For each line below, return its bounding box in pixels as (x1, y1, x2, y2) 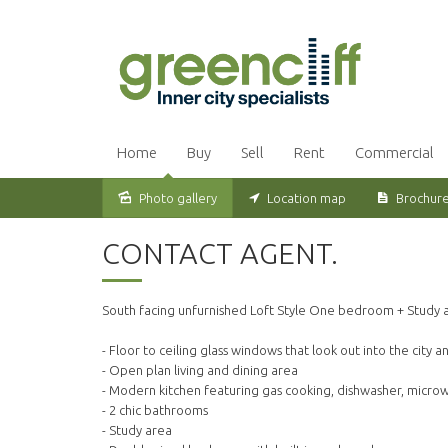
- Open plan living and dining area (102, 363, 298, 378)
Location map (267, 191, 346, 206)
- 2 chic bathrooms (102, 403, 208, 418)
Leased (20, 199, 60, 239)
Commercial (355, 144, 434, 162)
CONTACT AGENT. (102, 237, 338, 270)
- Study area (102, 423, 172, 438)
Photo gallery (139, 191, 217, 206)
